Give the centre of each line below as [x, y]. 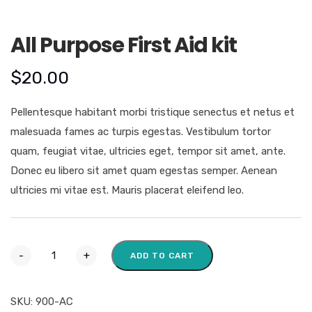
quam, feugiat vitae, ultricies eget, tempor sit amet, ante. [148, 151]
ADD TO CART [162, 256]
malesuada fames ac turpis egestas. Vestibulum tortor [141, 132]
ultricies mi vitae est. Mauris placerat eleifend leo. [127, 190]
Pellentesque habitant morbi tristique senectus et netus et [153, 112]
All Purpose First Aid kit [124, 46]
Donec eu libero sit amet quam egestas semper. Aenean [144, 171]
